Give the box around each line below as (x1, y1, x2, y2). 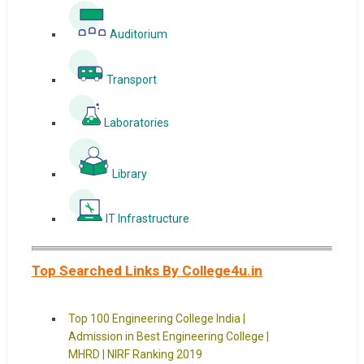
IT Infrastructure (102, 212, 189, 226)
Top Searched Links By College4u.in (31, 262, 262, 279)
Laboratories (101, 116, 206, 130)
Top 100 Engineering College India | (67, 312, 245, 326)
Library (109, 167, 149, 181)
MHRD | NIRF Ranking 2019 (67, 348, 202, 362)
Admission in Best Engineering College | (67, 330, 269, 344)
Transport (103, 73, 157, 87)
